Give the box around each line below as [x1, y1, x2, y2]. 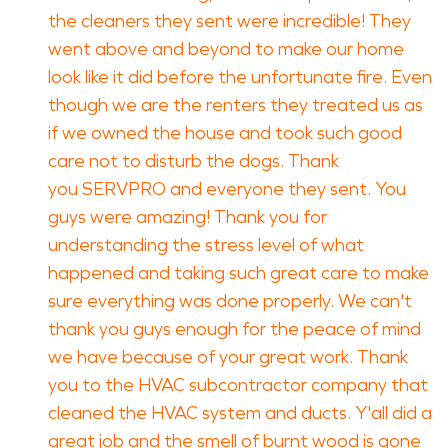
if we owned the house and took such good [48, 122, 402, 144]
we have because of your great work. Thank [48, 346, 408, 368]
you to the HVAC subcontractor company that [48, 374, 428, 396]
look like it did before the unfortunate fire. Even [48, 66, 432, 88]
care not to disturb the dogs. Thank [48, 150, 339, 172]
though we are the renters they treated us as [48, 94, 423, 116]
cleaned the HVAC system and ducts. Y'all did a [48, 402, 432, 424]
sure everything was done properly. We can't [48, 290, 412, 312]
